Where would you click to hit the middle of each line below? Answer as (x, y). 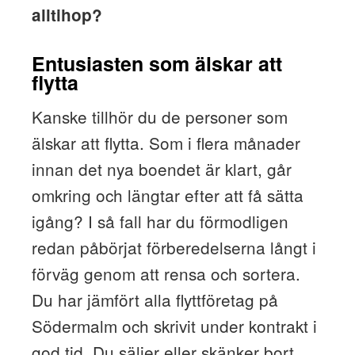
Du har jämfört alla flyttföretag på (155, 300)
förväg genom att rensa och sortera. (166, 274)
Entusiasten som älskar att (157, 64)
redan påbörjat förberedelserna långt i (174, 248)
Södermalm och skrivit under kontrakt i (174, 326)
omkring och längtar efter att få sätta (167, 195)
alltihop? (67, 14)
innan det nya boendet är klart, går (161, 169)
